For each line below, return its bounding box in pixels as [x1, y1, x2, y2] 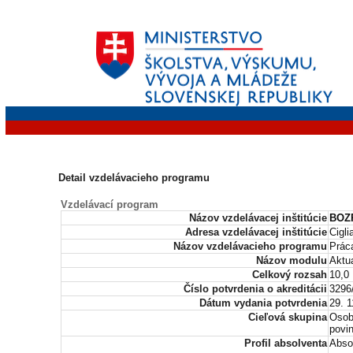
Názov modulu [256, 255, 327, 266]
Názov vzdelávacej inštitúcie [189, 212, 327, 224]
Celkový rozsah [252, 269, 327, 281]
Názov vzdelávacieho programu [173, 240, 327, 252]
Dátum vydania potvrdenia [199, 297, 327, 309]
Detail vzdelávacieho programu [58, 172, 210, 184]
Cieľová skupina [248, 311, 327, 323]
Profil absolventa [244, 337, 327, 349]
